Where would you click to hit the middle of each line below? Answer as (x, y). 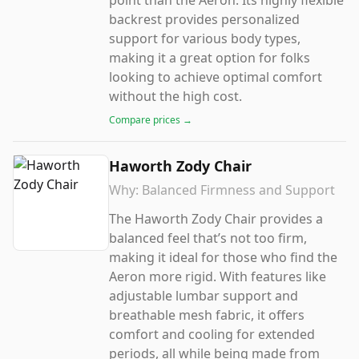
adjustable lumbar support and (204, 296)
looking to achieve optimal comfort (216, 77)
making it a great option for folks (210, 58)
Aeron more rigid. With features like (218, 276)
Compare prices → (151, 120)
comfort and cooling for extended (212, 334)
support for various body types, (205, 38)
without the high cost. (175, 96)
